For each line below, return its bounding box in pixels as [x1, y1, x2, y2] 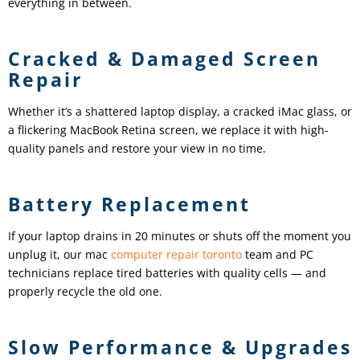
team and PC [242, 247, 313, 263]
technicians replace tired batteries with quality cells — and [8, 265, 326, 281]
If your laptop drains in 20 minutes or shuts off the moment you [8, 228, 351, 244]
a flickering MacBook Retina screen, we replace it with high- [8, 122, 329, 138]
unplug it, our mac [8, 247, 111, 263]
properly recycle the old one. [8, 284, 162, 300]
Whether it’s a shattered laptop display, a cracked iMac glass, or [8, 104, 352, 120]
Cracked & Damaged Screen [8, 46, 321, 72]
